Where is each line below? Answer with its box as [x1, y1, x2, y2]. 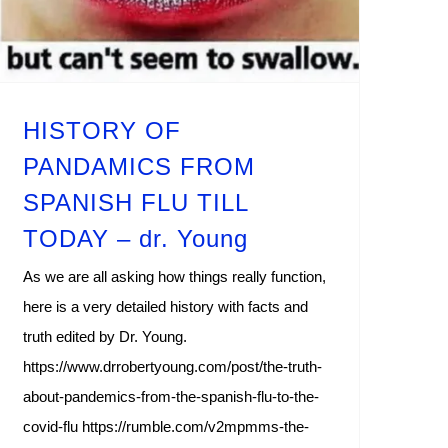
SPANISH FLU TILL [23, 189, 248, 217]
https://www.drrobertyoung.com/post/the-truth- [23, 358, 322, 376]
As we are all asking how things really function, [23, 268, 326, 286]
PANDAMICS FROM [23, 153, 255, 181]
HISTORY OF [23, 117, 181, 145]
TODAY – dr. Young [23, 225, 248, 253]
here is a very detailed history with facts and [23, 298, 308, 316]
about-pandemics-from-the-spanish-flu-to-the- [23, 388, 319, 406]
